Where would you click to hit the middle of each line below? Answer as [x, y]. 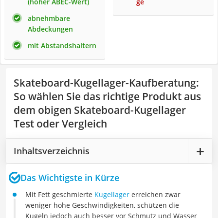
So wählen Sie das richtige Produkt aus [107, 96]
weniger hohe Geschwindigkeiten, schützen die [102, 205]
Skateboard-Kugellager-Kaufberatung [105, 83]
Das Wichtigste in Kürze [70, 177]
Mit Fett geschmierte [60, 194]
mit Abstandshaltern [62, 45]
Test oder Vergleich [60, 124]
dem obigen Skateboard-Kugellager [100, 110]
